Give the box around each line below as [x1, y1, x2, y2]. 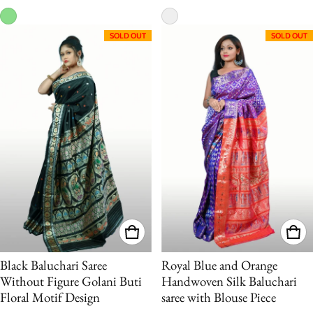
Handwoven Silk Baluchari [161, 272, 297, 290]
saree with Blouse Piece [161, 288, 276, 306]
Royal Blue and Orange [161, 256, 277, 274]
